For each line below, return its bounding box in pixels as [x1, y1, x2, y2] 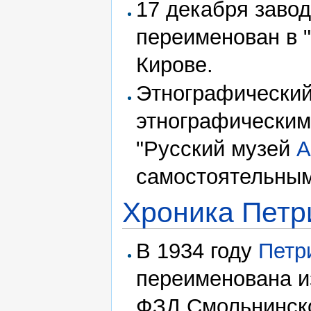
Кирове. [136, 52, 214, 77]
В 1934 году [136, 238, 259, 263]
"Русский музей [136, 136, 297, 161]
